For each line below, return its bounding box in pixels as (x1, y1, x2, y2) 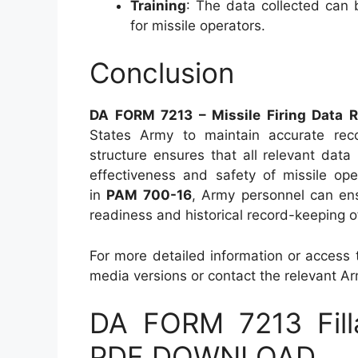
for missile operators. (130, 17, 265, 34)
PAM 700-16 (106, 187, 192, 203)
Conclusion (89, 56, 234, 89)
